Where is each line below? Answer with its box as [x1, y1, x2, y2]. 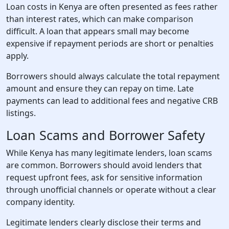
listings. [6, 107, 36, 119]
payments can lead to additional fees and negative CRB [6, 95, 218, 106]
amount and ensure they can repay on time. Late [6, 83, 194, 94]
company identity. [6, 196, 75, 208]
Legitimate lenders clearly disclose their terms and [6, 217, 201, 228]
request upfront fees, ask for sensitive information [6, 172, 202, 183]
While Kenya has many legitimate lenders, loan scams [6, 147, 212, 158]
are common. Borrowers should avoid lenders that [6, 159, 202, 171]
